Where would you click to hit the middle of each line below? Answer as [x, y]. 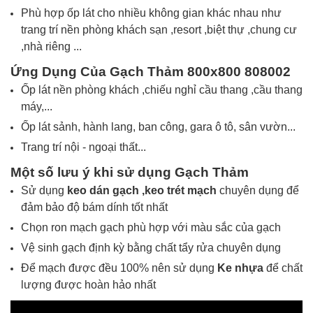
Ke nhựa [242, 268]
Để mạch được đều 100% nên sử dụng [119, 268]
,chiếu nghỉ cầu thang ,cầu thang [222, 90]
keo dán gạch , [106, 190]
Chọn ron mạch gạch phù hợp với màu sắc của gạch [151, 227]
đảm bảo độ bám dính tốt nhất [94, 207]
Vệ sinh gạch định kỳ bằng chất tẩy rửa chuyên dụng [151, 248]
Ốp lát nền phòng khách [81, 90]
